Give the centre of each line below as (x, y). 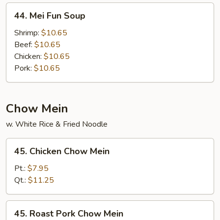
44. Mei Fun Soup (50, 16)
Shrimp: (28, 33)
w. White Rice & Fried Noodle (57, 124)
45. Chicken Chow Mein (62, 151)
